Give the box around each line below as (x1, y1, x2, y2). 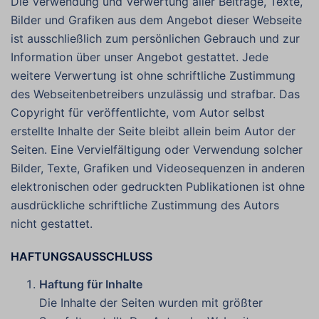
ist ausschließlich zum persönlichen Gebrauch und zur (11, 31, 300, 46)
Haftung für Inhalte (39, 277, 142, 291)
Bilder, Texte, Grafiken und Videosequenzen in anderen (11, 161, 305, 175)
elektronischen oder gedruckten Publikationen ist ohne (11, 179, 305, 194)
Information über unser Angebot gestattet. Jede (11, 50, 268, 64)
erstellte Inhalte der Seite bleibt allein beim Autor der (11, 124, 296, 138)
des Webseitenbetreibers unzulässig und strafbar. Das (11, 87, 300, 101)
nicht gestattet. (11, 216, 93, 231)
